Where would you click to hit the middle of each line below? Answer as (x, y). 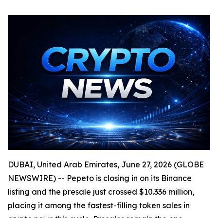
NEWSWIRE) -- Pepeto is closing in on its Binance (100, 178)
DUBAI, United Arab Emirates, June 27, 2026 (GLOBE (106, 165)
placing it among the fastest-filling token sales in (99, 206)
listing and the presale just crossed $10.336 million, (101, 192)
